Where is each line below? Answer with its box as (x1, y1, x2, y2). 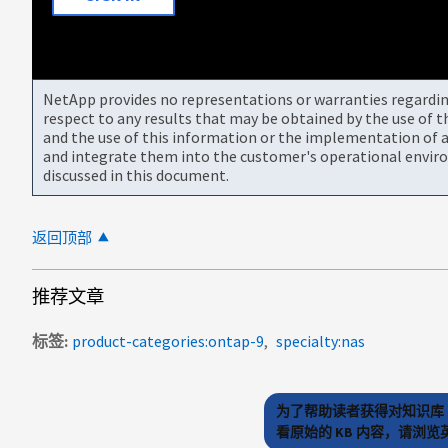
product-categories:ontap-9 (72, 330, 264, 351)
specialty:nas (276, 330, 365, 351)
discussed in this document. (43, 164, 229, 185)
